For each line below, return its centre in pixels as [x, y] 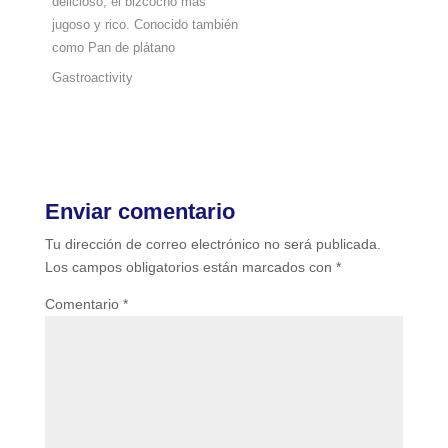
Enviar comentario [139, 212]
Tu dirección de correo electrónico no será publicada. [212, 244]
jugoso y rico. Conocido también [145, 24]
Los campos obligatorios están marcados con [190, 267]
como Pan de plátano [114, 47]
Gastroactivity [93, 78]
